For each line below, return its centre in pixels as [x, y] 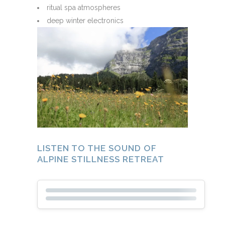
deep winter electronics [85, 20]
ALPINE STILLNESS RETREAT [101, 159]
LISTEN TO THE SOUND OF [97, 148]
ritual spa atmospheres [84, 7]
